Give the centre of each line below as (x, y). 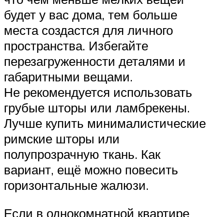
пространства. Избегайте (76, 46)
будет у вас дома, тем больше (91, 15)
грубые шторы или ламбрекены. (97, 108)
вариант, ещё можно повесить (91, 170)
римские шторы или (62, 139)
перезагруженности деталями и (95, 61)
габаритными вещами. (68, 77)
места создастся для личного (88, 30)
